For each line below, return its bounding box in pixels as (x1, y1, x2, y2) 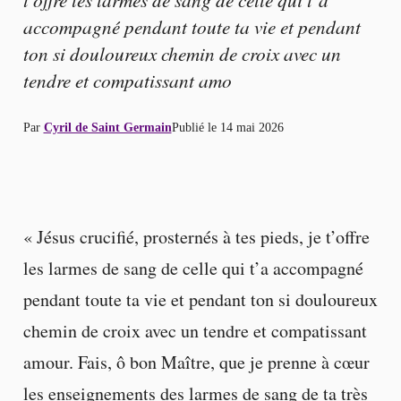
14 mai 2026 (219, 119, 284, 134)
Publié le (171, 119, 220, 134)
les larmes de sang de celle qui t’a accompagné (22, 256, 363, 281)
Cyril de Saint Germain (43, 119, 172, 134)
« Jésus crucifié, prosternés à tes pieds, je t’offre (22, 225, 370, 250)
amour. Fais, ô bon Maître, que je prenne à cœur (22, 350, 370, 375)
